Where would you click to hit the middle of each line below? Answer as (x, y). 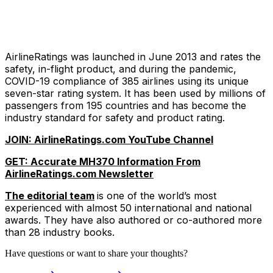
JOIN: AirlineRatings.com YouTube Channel (109, 140)
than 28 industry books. (60, 232)
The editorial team (50, 196)
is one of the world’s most (157, 196)
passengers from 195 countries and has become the (126, 106)
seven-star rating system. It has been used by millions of (135, 94)
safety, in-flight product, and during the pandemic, (121, 69)
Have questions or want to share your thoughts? (96, 253)
